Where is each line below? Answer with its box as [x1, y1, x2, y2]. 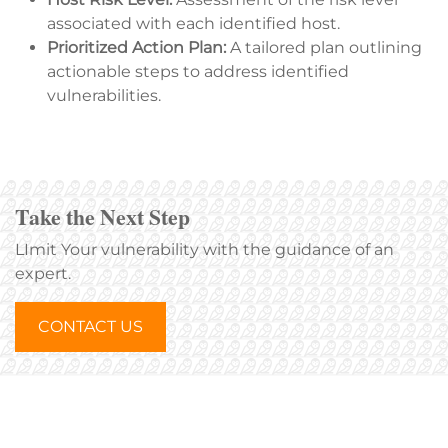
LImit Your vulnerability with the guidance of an [15, 239, 394, 259]
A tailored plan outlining [226, 37, 422, 57]
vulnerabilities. [47, 85, 161, 105]
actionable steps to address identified [47, 61, 349, 81]
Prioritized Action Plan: [47, 37, 226, 57]
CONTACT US [38, 316, 143, 336]
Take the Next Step [15, 200, 190, 232]
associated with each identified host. [47, 13, 340, 33]
